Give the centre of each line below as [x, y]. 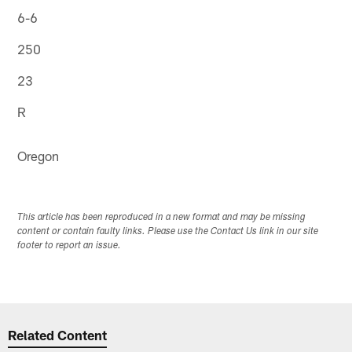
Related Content [58, 334]
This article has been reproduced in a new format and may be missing [162, 218]
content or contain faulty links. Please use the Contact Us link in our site [168, 232]
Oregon [38, 155]
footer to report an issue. [70, 246]
